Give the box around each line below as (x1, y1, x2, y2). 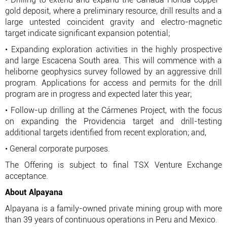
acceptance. (5, 171, 48, 181)
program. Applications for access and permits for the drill (5, 78, 222, 88)
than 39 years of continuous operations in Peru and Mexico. (5, 215, 217, 224)
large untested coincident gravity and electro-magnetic (5, 17, 222, 27)
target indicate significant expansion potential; (5, 28, 170, 38)
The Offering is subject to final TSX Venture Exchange (5, 160, 222, 170)
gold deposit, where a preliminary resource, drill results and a (5, 6, 222, 16)
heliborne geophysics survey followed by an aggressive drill (5, 67, 222, 77)
